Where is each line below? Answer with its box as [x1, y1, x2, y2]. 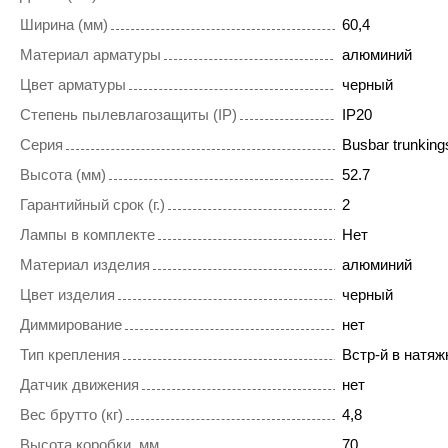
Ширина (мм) [20, 16, 108, 34]
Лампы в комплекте [20, 226, 155, 244]
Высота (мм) [20, 166, 106, 184]
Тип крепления [20, 346, 120, 364]
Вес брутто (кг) [20, 406, 123, 424]
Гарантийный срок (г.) [20, 196, 165, 214]
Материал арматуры [20, 46, 161, 64]
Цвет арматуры [20, 76, 126, 94]
